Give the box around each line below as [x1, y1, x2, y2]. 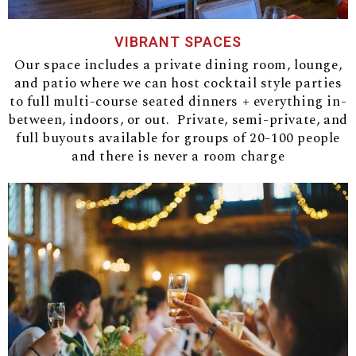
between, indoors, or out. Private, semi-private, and [8, 110, 348, 131]
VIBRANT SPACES [114, 33, 242, 51]
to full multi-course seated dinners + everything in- [9, 91, 347, 113]
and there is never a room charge [71, 146, 285, 168]
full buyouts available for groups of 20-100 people [16, 128, 340, 149]
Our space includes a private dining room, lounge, [14, 55, 342, 76]
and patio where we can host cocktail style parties [14, 73, 342, 95]
